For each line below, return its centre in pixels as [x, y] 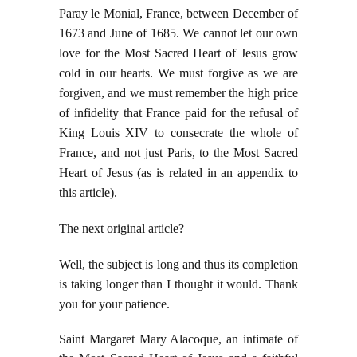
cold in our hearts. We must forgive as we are [178, 73]
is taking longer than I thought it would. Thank [178, 284]
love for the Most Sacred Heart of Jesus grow [178, 53]
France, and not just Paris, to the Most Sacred [178, 153]
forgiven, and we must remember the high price [178, 93]
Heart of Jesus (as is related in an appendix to [178, 173]
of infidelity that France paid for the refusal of [178, 113]
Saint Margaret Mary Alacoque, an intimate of [178, 339]
